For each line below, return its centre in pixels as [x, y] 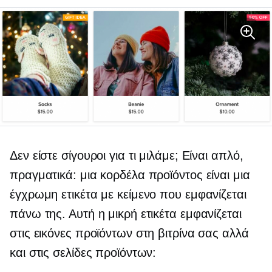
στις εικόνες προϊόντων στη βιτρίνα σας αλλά [129, 233]
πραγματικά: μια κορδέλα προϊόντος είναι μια [130, 175]
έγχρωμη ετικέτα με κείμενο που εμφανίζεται [128, 195]
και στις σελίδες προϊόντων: [83, 253]
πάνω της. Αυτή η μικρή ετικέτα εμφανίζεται [126, 214]
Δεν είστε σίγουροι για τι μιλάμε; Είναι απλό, [127, 156]
